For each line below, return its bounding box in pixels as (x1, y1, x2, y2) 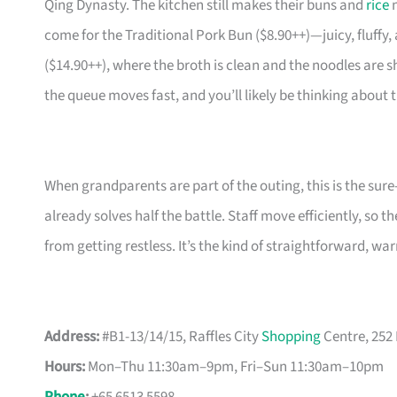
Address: (44, 326, 99, 348)
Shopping (261, 326, 321, 348)
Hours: (44, 356, 85, 378)
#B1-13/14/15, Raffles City (99, 326, 261, 348)
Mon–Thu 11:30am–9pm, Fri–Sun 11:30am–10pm (85, 356, 384, 378)
